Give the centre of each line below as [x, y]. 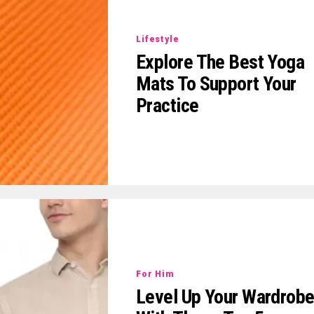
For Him [155, 274]
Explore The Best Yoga [220, 62]
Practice [168, 106]
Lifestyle [158, 40]
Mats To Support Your [216, 84]
